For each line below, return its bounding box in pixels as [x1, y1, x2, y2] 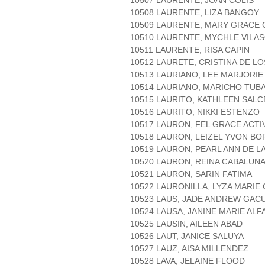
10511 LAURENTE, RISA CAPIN [130, 45, 250, 55]
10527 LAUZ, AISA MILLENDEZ [130, 244, 248, 254]
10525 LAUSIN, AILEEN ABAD [130, 219, 243, 229]
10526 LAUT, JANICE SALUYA [130, 231, 244, 241]
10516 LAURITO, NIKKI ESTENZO [130, 107, 260, 117]
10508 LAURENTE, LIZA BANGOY [130, 8, 259, 18]
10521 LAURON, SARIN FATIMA [130, 169, 252, 179]
